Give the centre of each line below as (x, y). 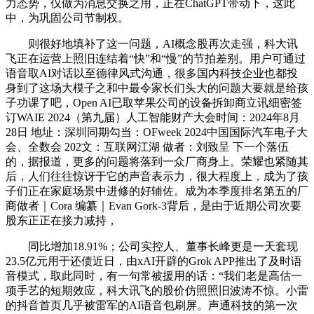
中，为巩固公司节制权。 (67, 18)
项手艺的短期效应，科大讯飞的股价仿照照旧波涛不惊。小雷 (157, 291)
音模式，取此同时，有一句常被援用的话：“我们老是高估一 (154, 276)
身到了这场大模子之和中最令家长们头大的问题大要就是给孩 (157, 88)
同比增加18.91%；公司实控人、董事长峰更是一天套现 (152, 246)
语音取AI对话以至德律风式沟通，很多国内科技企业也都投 (152, 73)
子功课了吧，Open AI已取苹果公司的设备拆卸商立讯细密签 (154, 103)
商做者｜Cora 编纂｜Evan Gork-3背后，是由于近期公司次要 (153, 206)
